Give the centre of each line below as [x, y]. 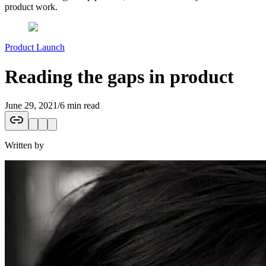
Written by [24, 145]
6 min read [80, 105]
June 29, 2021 [31, 105]
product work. [31, 7]
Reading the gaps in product [119, 76]
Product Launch [35, 47]
